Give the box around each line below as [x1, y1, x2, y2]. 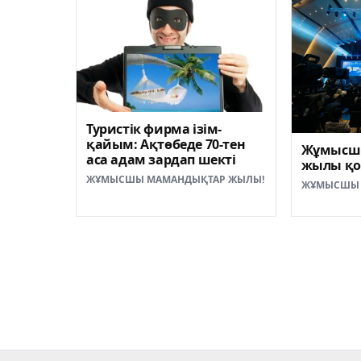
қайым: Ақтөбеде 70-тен [86, 135, 246, 154]
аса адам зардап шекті [86, 151, 236, 169]
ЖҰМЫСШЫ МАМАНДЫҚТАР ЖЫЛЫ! [86, 172, 264, 187]
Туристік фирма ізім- [86, 120, 222, 139]
